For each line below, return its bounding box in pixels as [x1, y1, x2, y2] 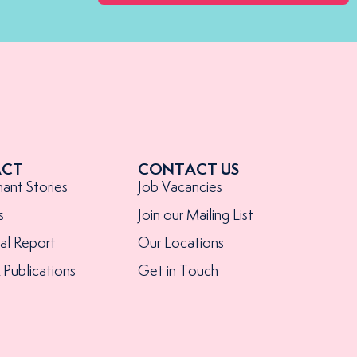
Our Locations [138, 236, 225, 251]
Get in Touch [138, 264, 219, 279]
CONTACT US [138, 162, 240, 178]
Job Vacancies [138, 180, 223, 195]
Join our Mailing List [138, 208, 254, 223]
